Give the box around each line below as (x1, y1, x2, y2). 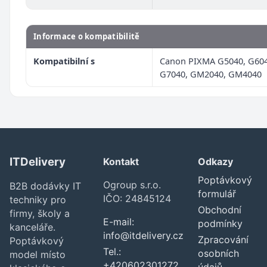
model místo (10, 248, 66, 260)
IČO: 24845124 (103, 193, 172, 205)
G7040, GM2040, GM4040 (160, 68, 262, 80)
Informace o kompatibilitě (33, 31, 140, 42)
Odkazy (198, 156, 234, 168)
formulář (198, 188, 237, 200)
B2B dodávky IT (10, 179, 81, 192)
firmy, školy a (10, 207, 70, 219)
